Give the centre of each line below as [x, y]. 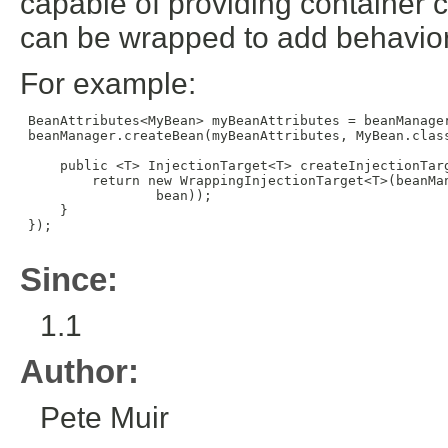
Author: [79, 372]
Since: [69, 280]
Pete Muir [104, 418]
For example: [108, 84]
